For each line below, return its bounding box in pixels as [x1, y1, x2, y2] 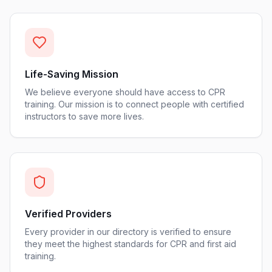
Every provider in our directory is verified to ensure [25, 226, 231, 237]
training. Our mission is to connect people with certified [25, 99, 244, 109]
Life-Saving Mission [25, 68, 118, 80]
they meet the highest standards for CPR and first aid [25, 239, 236, 249]
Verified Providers [25, 208, 112, 220]
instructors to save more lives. [25, 111, 144, 121]
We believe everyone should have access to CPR [25, 87, 225, 97]
